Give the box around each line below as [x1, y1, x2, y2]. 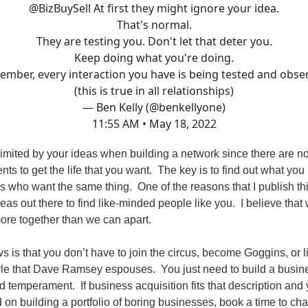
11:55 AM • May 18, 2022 [91, 116, 217, 132]
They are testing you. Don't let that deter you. [36, 34, 272, 49]
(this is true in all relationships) [74, 83, 234, 99]
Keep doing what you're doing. [74, 50, 234, 66]
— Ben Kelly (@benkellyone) [82, 100, 225, 115]
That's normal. [116, 17, 192, 33]
